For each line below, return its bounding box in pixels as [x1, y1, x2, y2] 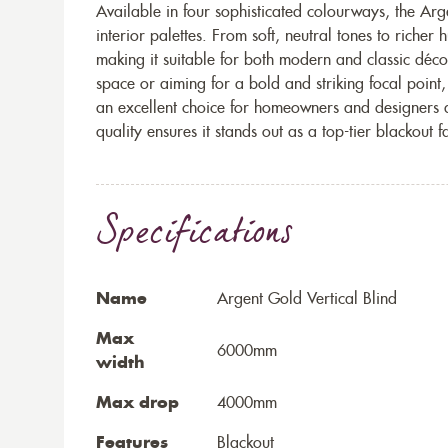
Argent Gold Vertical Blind [217, 291, 397, 307]
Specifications [96, 206, 293, 266]
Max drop [96, 395, 179, 411]
